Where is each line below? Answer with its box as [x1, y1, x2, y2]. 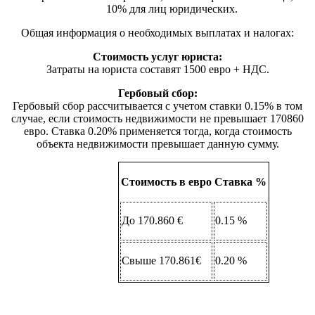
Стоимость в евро [120, 175, 212, 188]
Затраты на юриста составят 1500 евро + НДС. [46, 63, 269, 75]
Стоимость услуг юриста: [93, 50, 222, 63]
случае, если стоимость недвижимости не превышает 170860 [11, 112, 304, 124]
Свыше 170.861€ [122, 255, 202, 267]
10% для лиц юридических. [105, 2, 238, 15]
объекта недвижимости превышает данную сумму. [36, 137, 279, 150]
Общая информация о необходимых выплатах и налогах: [21, 26, 294, 39]
